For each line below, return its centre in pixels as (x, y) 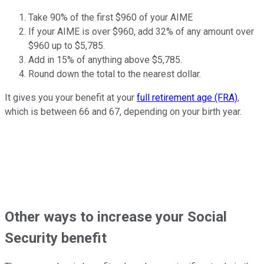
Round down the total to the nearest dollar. (115, 74)
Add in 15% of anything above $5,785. (105, 60)
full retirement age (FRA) (187, 97)
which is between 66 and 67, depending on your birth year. (123, 111)
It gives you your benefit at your (71, 97)
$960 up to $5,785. (67, 45)
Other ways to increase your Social (116, 217)
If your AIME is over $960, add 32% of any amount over (141, 31)
